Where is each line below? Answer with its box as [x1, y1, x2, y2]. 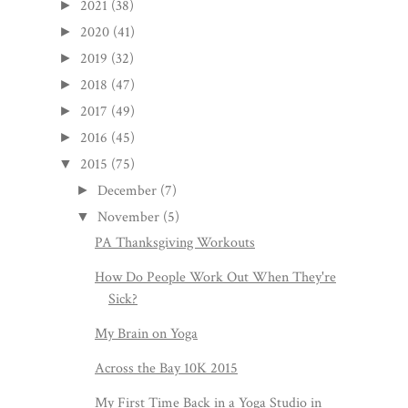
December [97, 180, 158, 200]
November [97, 207, 160, 227]
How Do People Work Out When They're [94, 267, 336, 287]
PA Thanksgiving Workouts [94, 232, 255, 252]
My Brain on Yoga [94, 323, 198, 343]
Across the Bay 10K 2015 [94, 358, 238, 378]
